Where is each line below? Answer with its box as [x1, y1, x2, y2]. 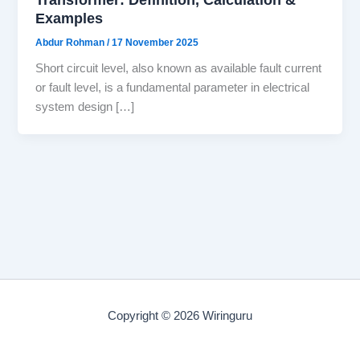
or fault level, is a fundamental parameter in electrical [35, 81, 310, 95]
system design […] [35, 100, 135, 114]
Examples [35, 9, 104, 27]
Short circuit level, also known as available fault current [35, 62, 322, 76]
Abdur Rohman [35, 36, 108, 48]
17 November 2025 [112, 36, 199, 48]
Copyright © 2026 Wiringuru [108, 309, 252, 322]
